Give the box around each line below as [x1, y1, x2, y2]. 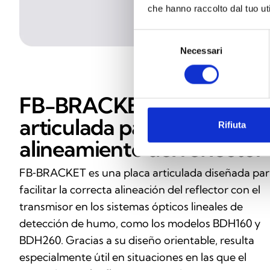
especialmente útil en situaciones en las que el [19, 250, 246, 264]
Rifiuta [218, 119, 246, 130]
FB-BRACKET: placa [19, 91, 211, 119]
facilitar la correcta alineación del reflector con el [19, 182, 260, 196]
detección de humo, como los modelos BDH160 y [19, 216, 260, 230]
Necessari [180, 45, 222, 56]
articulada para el [19, 113, 182, 140]
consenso [133, 60, 172, 71]
